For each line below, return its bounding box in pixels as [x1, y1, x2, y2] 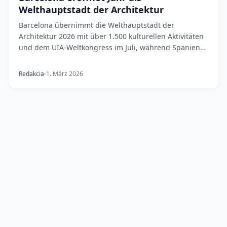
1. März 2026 [46, 69, 83, 78]
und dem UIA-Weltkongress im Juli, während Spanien [19, 43, 200, 52]
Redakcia [19, 69, 44, 78]
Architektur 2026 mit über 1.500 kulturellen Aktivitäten [19, 31, 204, 41]
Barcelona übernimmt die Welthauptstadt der [19, 20, 174, 30]
